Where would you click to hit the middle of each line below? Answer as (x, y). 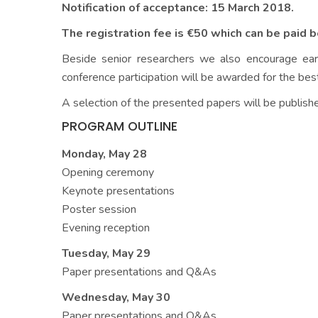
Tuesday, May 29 (106, 253)
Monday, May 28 (104, 154)
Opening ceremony (108, 172)
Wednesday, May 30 (116, 297)
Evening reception (106, 228)
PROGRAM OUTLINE (120, 126)
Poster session (99, 209)
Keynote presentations (118, 191)
